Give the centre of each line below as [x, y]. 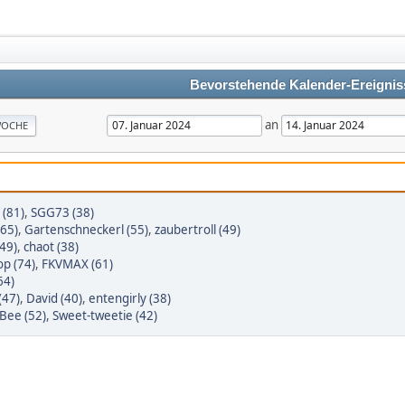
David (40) [54, 298]
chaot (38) [51, 247]
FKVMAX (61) [77, 264]
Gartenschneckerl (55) [86, 230]
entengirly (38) [130, 298]
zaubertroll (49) [198, 230]
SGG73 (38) [62, 212]
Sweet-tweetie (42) [105, 316]
